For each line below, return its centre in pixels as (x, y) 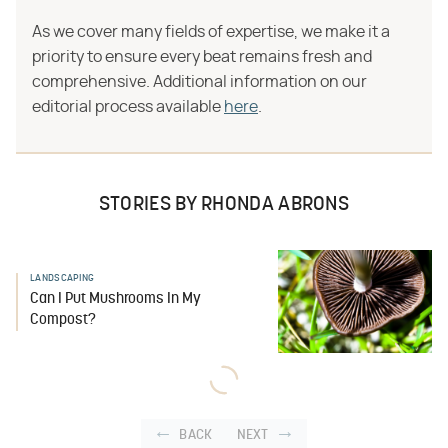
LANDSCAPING (62, 278)
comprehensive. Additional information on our (199, 82)
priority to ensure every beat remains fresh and (202, 57)
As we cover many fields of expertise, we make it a (211, 32)
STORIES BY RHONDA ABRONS (224, 205)
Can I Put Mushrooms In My (115, 299)
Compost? (63, 320)
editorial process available (128, 107)
